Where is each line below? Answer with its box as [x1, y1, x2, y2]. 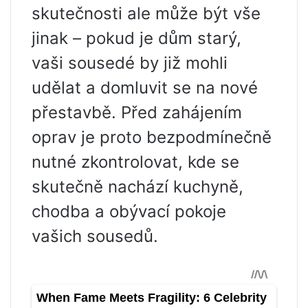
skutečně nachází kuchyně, [32, 176, 243, 197]
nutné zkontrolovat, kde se [32, 151, 239, 172]
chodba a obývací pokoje [32, 201, 226, 221]
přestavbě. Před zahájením [32, 102, 242, 122]
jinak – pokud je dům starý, [32, 27, 241, 48]
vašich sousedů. [32, 225, 158, 246]
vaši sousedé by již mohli [32, 52, 228, 73]
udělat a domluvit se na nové [32, 77, 258, 98]
